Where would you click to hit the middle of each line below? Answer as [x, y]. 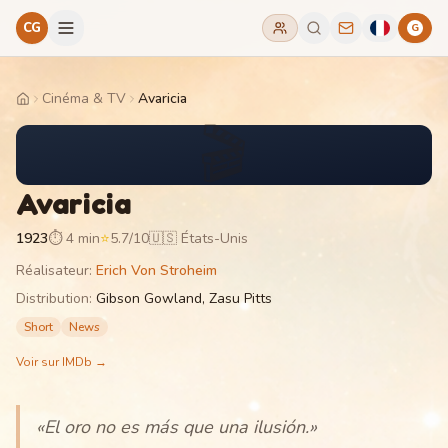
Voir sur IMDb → [61, 362]
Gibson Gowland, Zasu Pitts [184, 298]
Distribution [52, 298]
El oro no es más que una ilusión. [176, 427]
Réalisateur [52, 270]
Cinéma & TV [84, 98]
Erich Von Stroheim [156, 270]
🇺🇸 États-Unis [198, 238]
